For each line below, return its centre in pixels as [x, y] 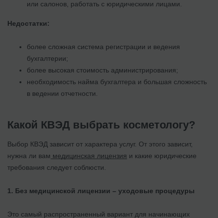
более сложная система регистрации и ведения [103, 46]
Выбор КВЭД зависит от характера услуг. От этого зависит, [100, 144]
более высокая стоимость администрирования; [102, 70]
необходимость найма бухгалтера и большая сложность [117, 82]
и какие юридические [162, 155]
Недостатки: [28, 23]
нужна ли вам [29, 155]
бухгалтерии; [47, 58]
